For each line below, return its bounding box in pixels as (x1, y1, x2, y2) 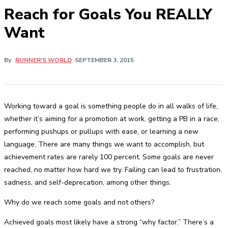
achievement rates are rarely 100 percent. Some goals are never (4, 152, 214, 162)
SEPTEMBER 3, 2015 (75, 56, 134, 65)
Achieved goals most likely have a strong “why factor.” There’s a (4, 217, 214, 227)
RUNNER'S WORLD (15, 56, 72, 65)
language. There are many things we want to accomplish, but (4, 139, 204, 149)
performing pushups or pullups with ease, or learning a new (4, 127, 198, 136)
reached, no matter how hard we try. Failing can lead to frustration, (4, 165, 222, 175)
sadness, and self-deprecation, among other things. (4, 178, 171, 187)
